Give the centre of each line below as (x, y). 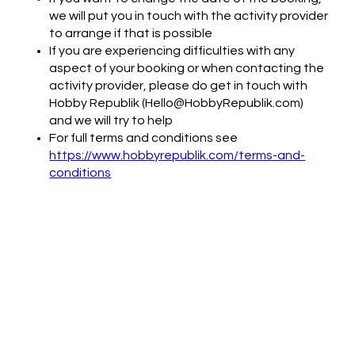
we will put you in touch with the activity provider (189, 15)
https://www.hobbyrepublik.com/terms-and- (177, 155)
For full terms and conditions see (144, 137)
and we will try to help (111, 120)
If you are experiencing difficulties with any (172, 50)
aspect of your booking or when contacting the (187, 68)
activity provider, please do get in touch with (179, 85)
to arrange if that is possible (131, 33)
